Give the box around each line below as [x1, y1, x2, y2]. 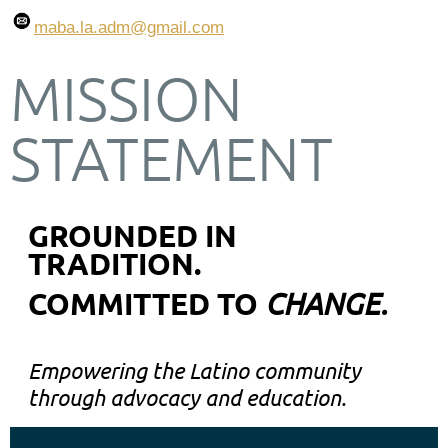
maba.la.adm [34, 18, 130, 38]
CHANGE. [265, 286, 387, 322]
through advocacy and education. [28, 383, 346, 412]
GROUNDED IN [28, 217, 237, 255]
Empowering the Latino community [28, 356, 361, 385]
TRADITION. [28, 245, 208, 283]
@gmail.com [130, 18, 224, 38]
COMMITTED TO [28, 285, 265, 323]
